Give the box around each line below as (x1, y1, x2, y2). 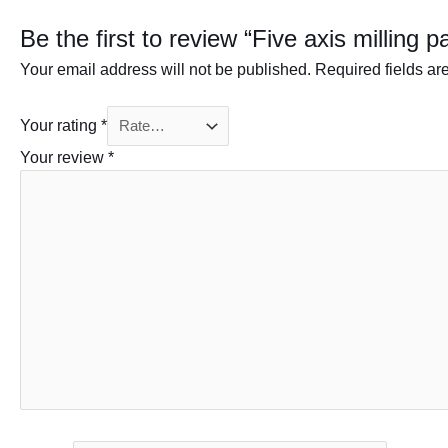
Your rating (20, 117, 101, 135)
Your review (20, 148, 108, 166)
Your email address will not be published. (20, 61, 311, 79)
